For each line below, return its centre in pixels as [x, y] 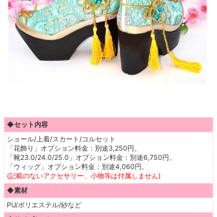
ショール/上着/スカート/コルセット [61, 139]
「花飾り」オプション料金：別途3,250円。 [74, 148]
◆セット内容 [27, 124]
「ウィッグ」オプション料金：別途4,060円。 [77, 166]
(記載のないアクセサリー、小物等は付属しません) [84, 176]
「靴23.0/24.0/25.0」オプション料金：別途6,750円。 [91, 157]
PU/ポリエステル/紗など [44, 205]
